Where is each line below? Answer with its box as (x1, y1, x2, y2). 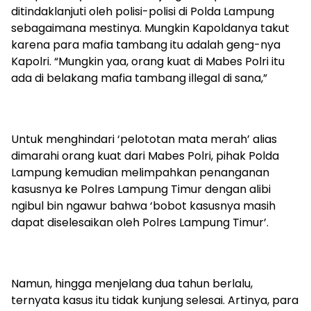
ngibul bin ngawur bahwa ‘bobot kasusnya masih (11, 197, 276, 214)
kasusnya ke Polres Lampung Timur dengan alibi (11, 180, 271, 197)
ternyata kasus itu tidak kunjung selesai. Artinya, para (11, 292, 299, 308)
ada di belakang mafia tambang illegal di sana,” (11, 69, 267, 86)
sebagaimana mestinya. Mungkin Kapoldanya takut (11, 19, 289, 36)
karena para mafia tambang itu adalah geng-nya (11, 36, 280, 53)
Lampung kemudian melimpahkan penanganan (11, 164, 269, 180)
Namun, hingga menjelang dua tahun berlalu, (11, 275, 253, 292)
